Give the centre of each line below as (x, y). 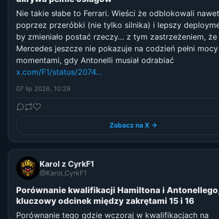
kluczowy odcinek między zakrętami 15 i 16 (105, 201)
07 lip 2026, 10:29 (43, 88)
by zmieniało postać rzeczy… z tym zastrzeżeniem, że (117, 36)
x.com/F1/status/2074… (59, 72)
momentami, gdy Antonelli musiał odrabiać (95, 60)
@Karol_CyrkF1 (63, 173)
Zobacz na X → (133, 125)
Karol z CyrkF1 (67, 164)
